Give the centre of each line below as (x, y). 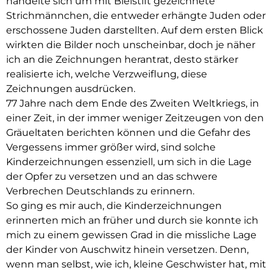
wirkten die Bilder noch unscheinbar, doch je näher (131, 44)
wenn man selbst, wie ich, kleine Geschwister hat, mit (136, 264)
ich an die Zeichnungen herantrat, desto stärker (122, 59)
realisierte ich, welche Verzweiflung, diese (107, 74)
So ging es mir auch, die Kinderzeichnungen (114, 205)
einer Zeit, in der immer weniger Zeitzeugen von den (135, 118)
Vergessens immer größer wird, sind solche (111, 147)
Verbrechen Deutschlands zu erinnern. (100, 191)
